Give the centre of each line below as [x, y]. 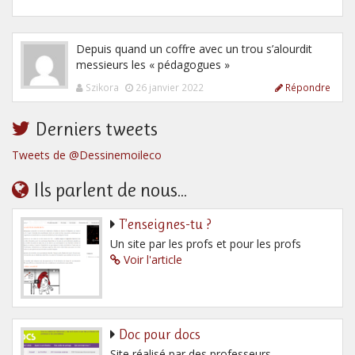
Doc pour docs [160, 334]
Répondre [308, 87]
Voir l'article [153, 259]
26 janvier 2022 [170, 87]
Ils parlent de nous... [110, 189]
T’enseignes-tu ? [165, 224]
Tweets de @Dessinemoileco [87, 155]
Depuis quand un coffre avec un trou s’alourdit [194, 48]
